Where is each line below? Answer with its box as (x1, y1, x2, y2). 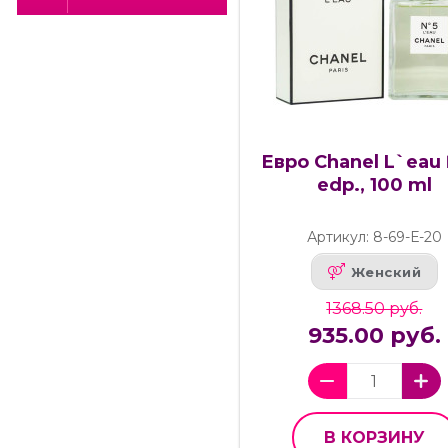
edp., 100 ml (316, 174, 432, 197)
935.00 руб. (307, 322, 441, 350)
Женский (350, 263, 422, 280)
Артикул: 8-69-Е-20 (306, 228, 442, 247)
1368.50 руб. (326, 299, 423, 319)
